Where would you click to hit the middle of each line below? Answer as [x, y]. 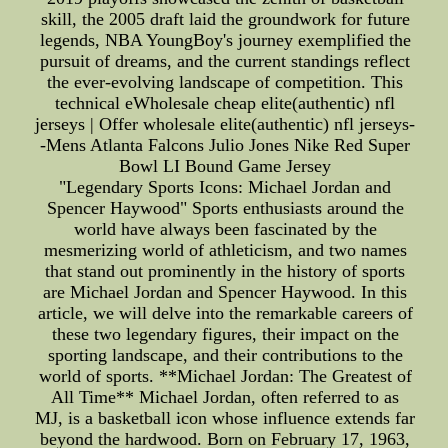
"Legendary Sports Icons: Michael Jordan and [225, 187]
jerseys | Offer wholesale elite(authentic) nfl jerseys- [225, 124]
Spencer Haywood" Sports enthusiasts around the [225, 208]
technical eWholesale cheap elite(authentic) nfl [225, 103]
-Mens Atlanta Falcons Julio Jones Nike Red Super [225, 145]
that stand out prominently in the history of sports [225, 271]
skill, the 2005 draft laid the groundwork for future [225, 19]
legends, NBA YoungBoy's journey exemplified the [225, 40]
